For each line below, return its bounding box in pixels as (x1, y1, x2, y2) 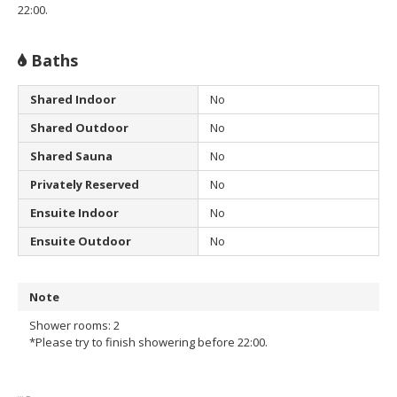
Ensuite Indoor (30, 205, 119, 222)
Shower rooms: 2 (29, 316, 120, 333)
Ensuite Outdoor (30, 233, 131, 250)
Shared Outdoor (30, 120, 128, 136)
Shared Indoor (30, 91, 116, 108)
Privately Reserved (30, 176, 139, 193)
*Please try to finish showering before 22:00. (29, 333, 268, 350)
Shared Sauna (30, 148, 113, 165)
